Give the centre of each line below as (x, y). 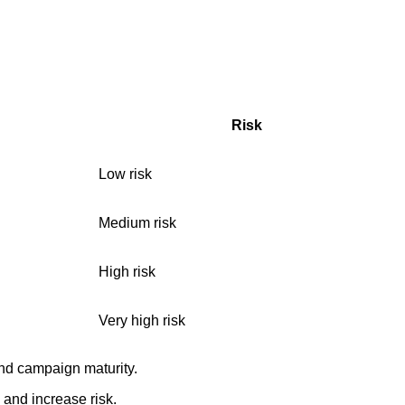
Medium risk (137, 223)
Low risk (125, 174)
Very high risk (142, 321)
